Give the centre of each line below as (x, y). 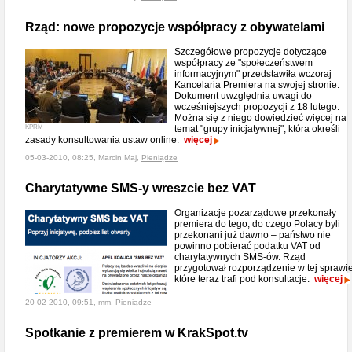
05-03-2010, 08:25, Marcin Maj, (83, 158)
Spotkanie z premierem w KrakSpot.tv (137, 333)
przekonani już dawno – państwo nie (253, 235)
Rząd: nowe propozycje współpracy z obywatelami (175, 27)
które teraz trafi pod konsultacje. (244, 279)
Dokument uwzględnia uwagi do (243, 96)
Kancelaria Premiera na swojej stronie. (257, 85)
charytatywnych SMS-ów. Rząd (240, 257)
